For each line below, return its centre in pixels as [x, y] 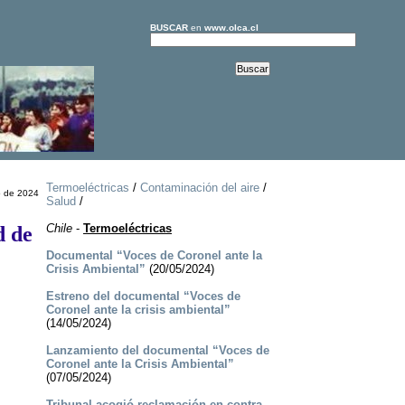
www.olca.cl [231, 28]
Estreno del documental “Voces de [143, 297]
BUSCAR [169, 28]
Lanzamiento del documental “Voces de [157, 351]
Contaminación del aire [199, 188]
